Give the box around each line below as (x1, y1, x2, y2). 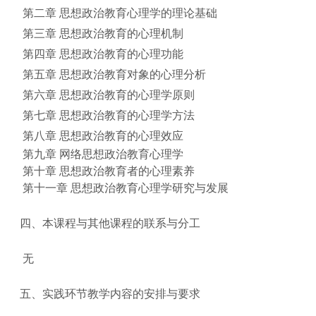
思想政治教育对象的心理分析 (59, 68, 206, 80)
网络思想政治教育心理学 (59, 147, 183, 160)
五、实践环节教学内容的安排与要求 (20, 287, 200, 300)
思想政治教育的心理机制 (59, 27, 183, 39)
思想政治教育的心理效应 (59, 129, 183, 142)
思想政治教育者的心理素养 (59, 164, 195, 177)
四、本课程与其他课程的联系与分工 (20, 217, 200, 229)
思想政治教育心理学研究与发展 (71, 181, 229, 194)
